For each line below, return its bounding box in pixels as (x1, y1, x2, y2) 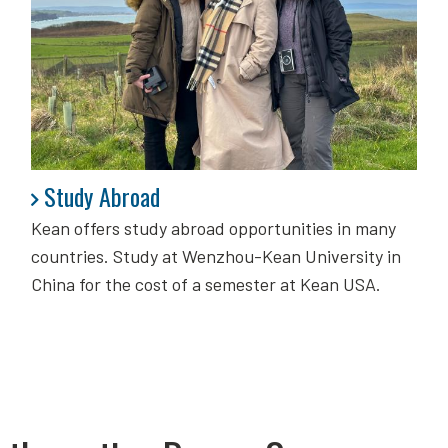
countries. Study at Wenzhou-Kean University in (30, 245, 401, 268)
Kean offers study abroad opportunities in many (30, 217, 396, 240)
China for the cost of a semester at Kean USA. (30, 273, 381, 296)
